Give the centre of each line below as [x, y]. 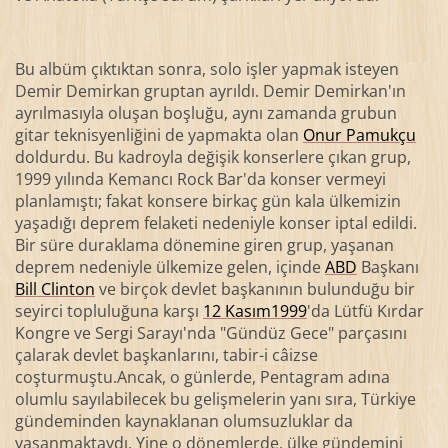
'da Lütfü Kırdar [365, 311]
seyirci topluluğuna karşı [108, 311]
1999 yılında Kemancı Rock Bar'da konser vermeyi [200, 179]
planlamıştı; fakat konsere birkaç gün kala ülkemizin [207, 201]
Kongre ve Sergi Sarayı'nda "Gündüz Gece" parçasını [210, 333]
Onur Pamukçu [359, 135]
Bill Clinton [54, 289]
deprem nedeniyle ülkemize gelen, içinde [169, 267]
